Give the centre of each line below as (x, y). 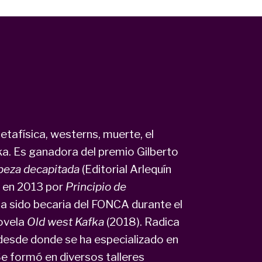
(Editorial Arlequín (126, 169)
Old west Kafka (65, 222)
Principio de (96, 187)
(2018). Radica (142, 222)
